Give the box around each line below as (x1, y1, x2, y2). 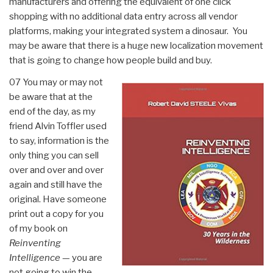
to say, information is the (9, 135, 109, 146)
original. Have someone (9, 193, 107, 205)
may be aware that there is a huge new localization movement (9, 40, 263, 51)
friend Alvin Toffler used (9, 120, 107, 132)
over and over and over (9, 164, 104, 175)
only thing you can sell (9, 149, 99, 161)
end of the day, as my (9, 105, 96, 117)
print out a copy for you (9, 208, 104, 219)
